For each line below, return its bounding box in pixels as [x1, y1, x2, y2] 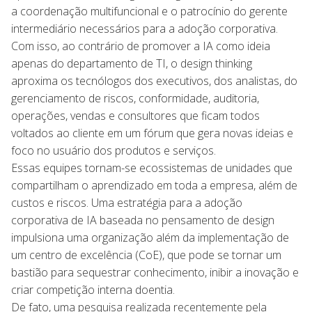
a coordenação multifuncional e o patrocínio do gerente [11, 3, 288, 19]
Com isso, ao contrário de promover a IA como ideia [11, 38, 270, 54]
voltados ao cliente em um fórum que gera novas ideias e [11, 125, 293, 141]
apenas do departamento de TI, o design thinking [11, 55, 252, 71]
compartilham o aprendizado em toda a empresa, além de [11, 177, 297, 193]
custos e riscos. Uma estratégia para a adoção [11, 194, 242, 210]
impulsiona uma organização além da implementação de [11, 229, 289, 245]
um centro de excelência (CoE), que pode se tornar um [11, 247, 281, 263]
